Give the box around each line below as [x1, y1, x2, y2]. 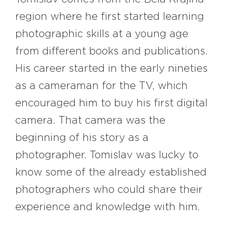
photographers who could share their [15, 185, 203, 195]
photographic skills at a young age [15, 29, 188, 40]
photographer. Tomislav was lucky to [15, 150, 198, 161]
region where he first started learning [15, 12, 204, 22]
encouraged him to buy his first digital [15, 98, 208, 109]
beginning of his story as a [15, 133, 149, 144]
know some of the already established [15, 167, 207, 178]
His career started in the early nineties [15, 64, 208, 74]
